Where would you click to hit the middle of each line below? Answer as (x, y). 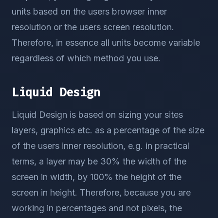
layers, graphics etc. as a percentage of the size (108, 130)
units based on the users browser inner (89, 11)
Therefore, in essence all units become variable (106, 43)
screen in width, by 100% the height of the (97, 177)
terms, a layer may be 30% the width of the (99, 161)
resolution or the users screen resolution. (93, 27)
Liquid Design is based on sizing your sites (97, 115)
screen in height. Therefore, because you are (101, 192)
